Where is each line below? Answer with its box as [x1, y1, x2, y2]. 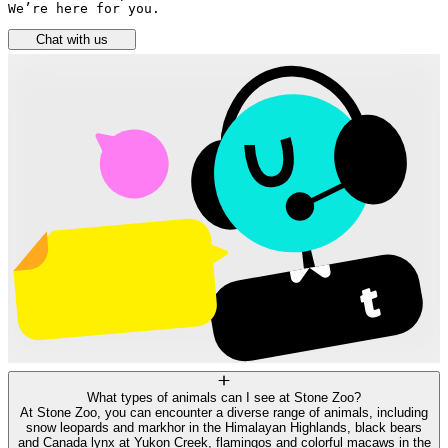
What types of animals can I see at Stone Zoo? [87, 390, 361, 406]
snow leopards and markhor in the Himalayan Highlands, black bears [26, 420, 422, 436]
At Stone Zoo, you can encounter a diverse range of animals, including [20, 405, 428, 421]
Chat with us [36, 32, 109, 48]
